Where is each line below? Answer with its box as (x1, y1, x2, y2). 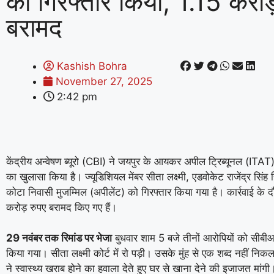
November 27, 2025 (56, 75, 152, 87)
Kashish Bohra (57, 60, 127, 72)
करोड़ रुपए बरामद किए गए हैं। (6, 201, 117, 213)
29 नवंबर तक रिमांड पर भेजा (6, 232, 112, 244)
